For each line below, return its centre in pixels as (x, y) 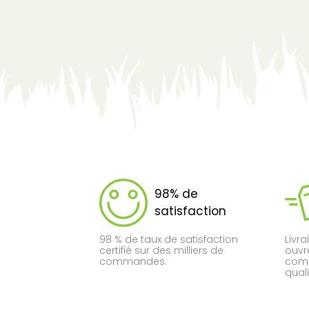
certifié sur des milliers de (162, 250)
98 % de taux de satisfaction (169, 239)
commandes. (133, 261)
